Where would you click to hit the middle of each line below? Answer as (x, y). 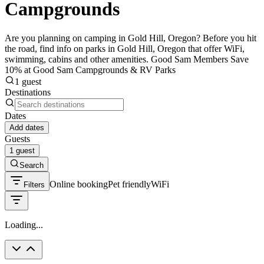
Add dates (27, 127)
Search (32, 165)
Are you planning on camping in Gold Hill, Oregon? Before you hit (131, 38)
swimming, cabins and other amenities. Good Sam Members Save (127, 59)
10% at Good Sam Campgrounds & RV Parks (90, 70)
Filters (34, 184)
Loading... (24, 225)
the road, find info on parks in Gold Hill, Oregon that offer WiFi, (125, 48)
